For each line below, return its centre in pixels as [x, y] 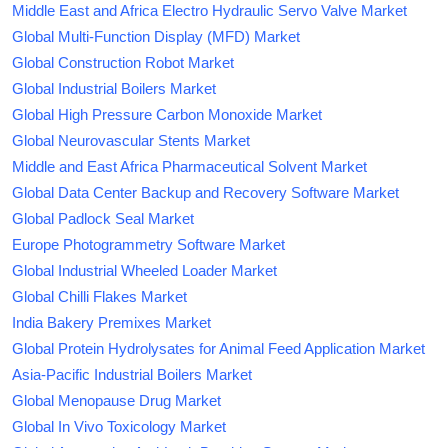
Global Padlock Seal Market [103, 218]
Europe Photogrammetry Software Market [148, 244]
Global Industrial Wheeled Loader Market [144, 270]
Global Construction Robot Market [123, 62]
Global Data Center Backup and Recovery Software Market [205, 192]
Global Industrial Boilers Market [114, 88]
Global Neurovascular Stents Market [131, 140]
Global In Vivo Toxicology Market [119, 426]
